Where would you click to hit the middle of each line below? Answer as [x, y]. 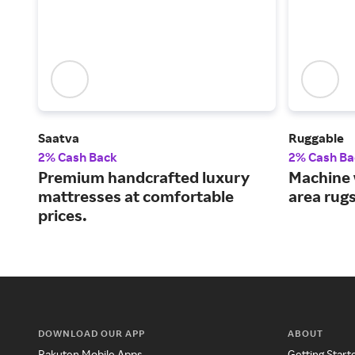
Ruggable [316, 138]
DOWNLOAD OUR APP [92, 334]
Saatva [59, 138]
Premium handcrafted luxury [144, 177]
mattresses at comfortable [136, 197]
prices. [63, 216]
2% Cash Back [78, 157]
